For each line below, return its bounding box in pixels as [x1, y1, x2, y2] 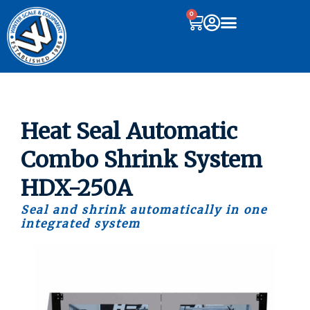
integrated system [21, 217, 140, 231]
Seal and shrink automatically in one [21, 203, 267, 217]
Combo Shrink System [21, 146, 262, 174]
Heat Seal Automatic [21, 118, 237, 146]
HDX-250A [21, 174, 132, 203]
